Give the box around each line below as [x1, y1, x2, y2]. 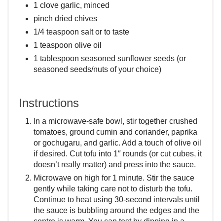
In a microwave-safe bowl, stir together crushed [34, 117, 197, 126]
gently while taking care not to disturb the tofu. [34, 184, 192, 193]
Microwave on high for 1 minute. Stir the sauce [34, 174, 194, 183]
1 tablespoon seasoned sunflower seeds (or [34, 54, 186, 63]
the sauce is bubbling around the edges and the [34, 206, 199, 215]
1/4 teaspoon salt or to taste [34, 28, 129, 37]
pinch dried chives [34, 14, 97, 23]
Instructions [19, 96, 79, 110]
